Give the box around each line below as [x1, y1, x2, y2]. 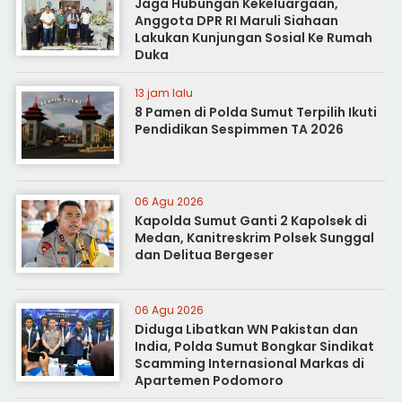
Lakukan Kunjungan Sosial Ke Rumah [134, 28, 372, 47]
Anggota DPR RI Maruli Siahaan [134, 11, 338, 30]
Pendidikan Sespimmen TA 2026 [134, 119, 344, 138]
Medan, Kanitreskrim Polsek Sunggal [134, 228, 374, 247]
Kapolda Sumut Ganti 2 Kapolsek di [134, 211, 367, 230]
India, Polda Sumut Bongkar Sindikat [134, 336, 374, 355]
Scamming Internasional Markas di [134, 354, 364, 372]
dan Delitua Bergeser [134, 245, 274, 264]
